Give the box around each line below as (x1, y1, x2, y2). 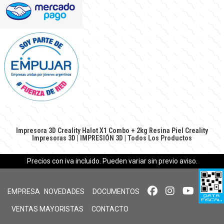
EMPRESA (7, 187, 40, 195)
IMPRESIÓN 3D (80, 133, 123, 142)
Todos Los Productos (127, 133, 192, 142)
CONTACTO (91, 204, 128, 213)
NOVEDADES (44, 187, 84, 195)
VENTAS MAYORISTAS (11, 204, 83, 213)
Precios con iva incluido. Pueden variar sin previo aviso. (26, 156, 197, 165)
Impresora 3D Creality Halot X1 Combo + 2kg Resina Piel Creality (16, 126, 208, 134)
